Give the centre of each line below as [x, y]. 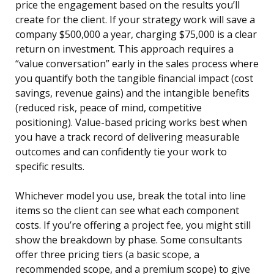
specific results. [50, 167]
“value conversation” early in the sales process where [137, 64]
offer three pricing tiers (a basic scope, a [107, 255]
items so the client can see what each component [127, 211]
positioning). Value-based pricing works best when [131, 123]
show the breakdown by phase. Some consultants [129, 240]
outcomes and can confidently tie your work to [121, 152]
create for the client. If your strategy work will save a [135, 20]
